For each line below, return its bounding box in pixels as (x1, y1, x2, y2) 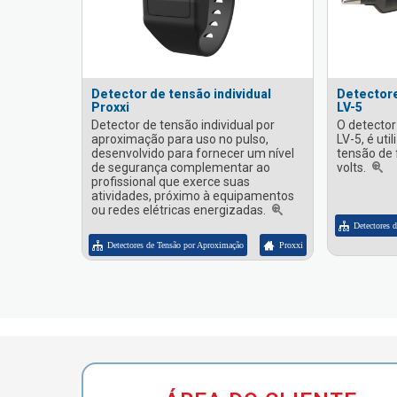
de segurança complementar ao (91, 160, 270, 175)
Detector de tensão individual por (91, 118, 275, 132)
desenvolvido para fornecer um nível (91, 146, 294, 160)
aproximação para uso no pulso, (91, 132, 269, 146)
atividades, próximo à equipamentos (91, 189, 294, 203)
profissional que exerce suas (91, 175, 250, 189)
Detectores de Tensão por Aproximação (106, 240, 244, 250)
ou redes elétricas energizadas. (91, 203, 269, 217)
